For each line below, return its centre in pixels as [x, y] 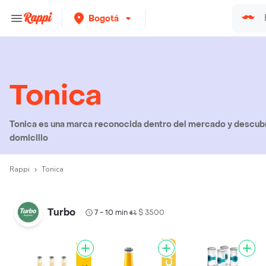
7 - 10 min [111, 213]
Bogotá [104, 18]
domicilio [29, 138]
